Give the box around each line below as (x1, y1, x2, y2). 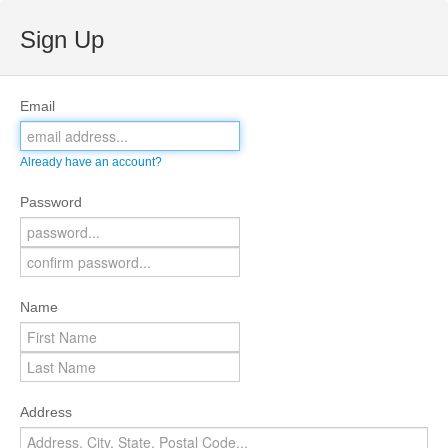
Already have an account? (20, 155, 162, 169)
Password (20, 194, 82, 210)
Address (20, 404, 72, 420)
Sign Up (20, 26, 104, 53)
